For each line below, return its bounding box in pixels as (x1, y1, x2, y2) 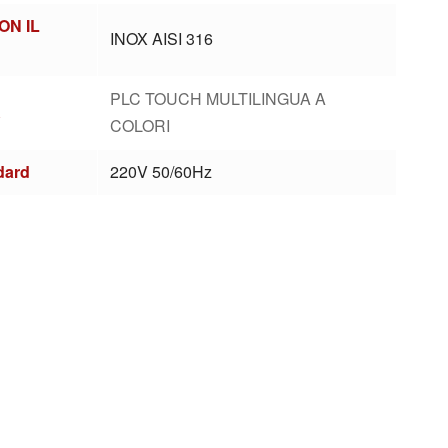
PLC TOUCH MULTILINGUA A (110, 87, 327, 110)
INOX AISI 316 (110, 27, 214, 50)
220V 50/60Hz (110, 160, 213, 183)
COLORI (110, 114, 171, 137)
